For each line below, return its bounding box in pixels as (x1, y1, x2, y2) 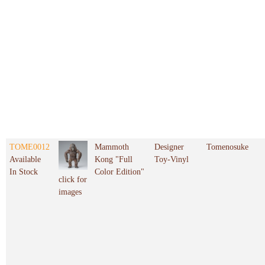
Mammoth (95, 143, 129, 152)
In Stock (9, 167, 38, 177)
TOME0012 (9, 143, 50, 152)
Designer (154, 143, 184, 152)
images (59, 188, 82, 197)
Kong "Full (95, 155, 132, 164)
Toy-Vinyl (154, 155, 189, 164)
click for (59, 175, 87, 185)
